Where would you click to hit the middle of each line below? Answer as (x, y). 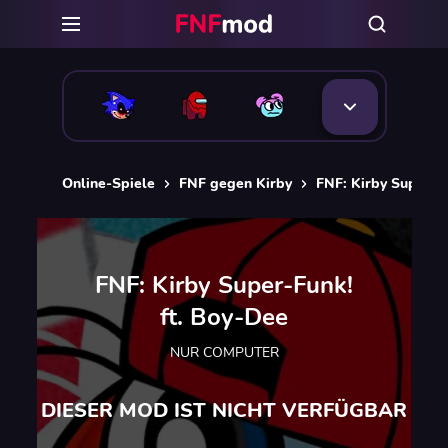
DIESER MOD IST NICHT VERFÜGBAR (224, 410)
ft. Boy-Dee (224, 316)
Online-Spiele (108, 183)
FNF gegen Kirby (235, 183)
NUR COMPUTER (224, 352)
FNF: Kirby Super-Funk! (224, 284)
